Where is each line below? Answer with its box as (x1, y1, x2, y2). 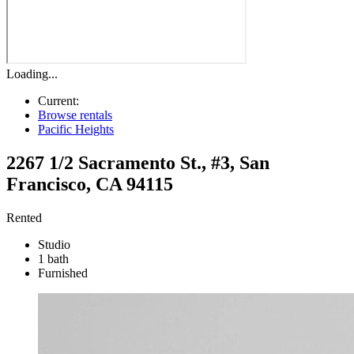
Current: (38, 94, 79, 107)
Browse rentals (38, 108, 112, 122)
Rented (6, 210, 42, 224)
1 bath (38, 251, 69, 265)
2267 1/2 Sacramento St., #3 (6, 152, 230, 173)
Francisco (6, 173, 86, 194)
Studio (38, 237, 70, 251)
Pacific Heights (38, 122, 114, 136)
